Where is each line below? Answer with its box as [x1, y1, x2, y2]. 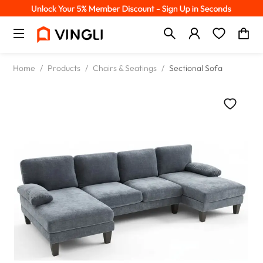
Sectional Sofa [169, 63, 223, 73]
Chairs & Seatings [93, 63, 157, 73]
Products [48, 63, 81, 73]
